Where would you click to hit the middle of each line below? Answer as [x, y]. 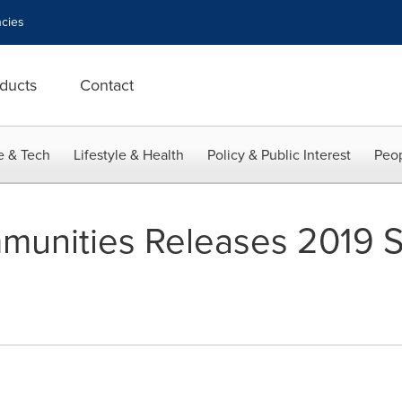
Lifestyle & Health [129, 155]
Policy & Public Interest [279, 155]
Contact [107, 85]
